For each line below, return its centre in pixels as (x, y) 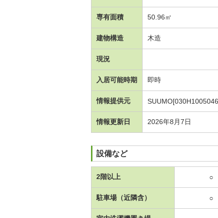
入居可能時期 (117, 80)
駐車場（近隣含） (124, 198)
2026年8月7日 (169, 122)
